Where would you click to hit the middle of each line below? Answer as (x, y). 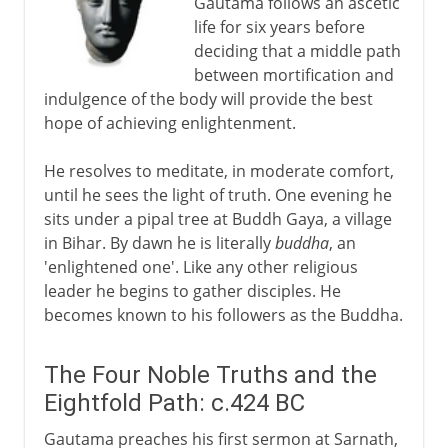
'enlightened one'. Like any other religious (200, 266)
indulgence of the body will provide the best (208, 98)
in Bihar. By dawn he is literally (159, 242)
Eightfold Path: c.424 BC (174, 402)
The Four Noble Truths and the (210, 374)
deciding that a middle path (297, 50)
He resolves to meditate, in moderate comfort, (218, 170)
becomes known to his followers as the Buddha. (223, 314)
